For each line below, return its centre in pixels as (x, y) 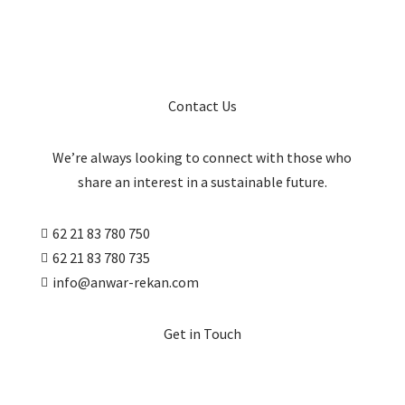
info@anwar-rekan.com (125, 283)
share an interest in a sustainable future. (202, 182)
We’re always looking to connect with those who (202, 158)
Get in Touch (202, 334)
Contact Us (202, 106)
